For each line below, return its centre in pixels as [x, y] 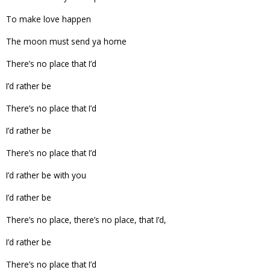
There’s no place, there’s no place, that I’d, [86, 219]
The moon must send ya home [66, 41]
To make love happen [49, 19]
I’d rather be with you [46, 175]
